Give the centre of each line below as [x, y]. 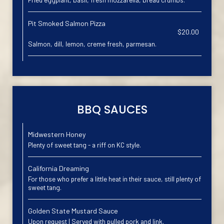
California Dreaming [58, 168]
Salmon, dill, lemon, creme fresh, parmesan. [92, 44]
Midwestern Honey [57, 134]
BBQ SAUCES [112, 109]
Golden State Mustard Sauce [73, 211]
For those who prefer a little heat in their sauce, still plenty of [114, 179]
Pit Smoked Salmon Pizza [67, 23]
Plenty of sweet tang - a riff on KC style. [84, 145]
